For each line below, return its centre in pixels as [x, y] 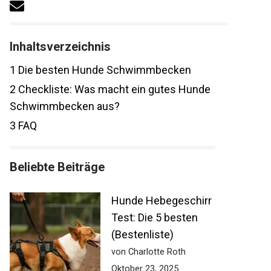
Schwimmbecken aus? [65, 106]
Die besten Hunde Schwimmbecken [103, 70]
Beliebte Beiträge [57, 167]
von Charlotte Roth [149, 252]
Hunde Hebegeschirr [162, 201]
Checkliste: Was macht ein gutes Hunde [113, 90]
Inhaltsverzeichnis [60, 47]
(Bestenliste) [142, 235]
